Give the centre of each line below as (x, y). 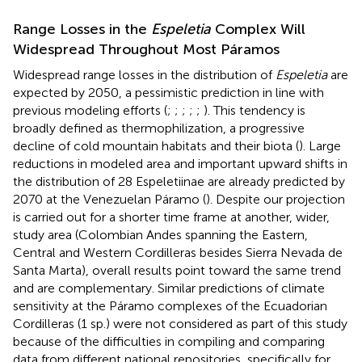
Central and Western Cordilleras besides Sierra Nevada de (178, 252)
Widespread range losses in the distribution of (144, 74)
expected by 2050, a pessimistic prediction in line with (168, 92)
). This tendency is (255, 110)
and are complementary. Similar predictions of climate (169, 288)
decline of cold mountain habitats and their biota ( (156, 145)
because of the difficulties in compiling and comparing (169, 341)
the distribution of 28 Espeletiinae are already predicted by (179, 181)
